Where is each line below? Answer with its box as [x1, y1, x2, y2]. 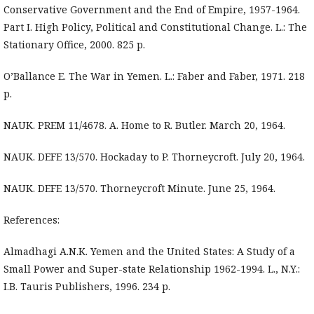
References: [4, 213, 60, 227]
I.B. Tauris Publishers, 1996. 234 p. [4, 280, 170, 294]
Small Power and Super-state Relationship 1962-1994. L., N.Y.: [4, 262, 300, 276]
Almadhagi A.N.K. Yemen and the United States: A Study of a [4, 245, 295, 259]
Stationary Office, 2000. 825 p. [4, 38, 145, 52]
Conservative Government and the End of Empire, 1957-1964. [4, 3, 300, 17]
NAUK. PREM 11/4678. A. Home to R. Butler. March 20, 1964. [4, 118, 285, 132]
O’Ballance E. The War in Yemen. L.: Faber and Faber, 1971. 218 [4, 69, 305, 83]
